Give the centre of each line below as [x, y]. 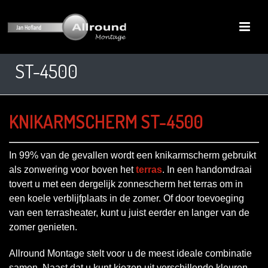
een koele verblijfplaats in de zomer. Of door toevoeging [127, 198]
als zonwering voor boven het [72, 169]
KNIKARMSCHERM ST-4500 [106, 121]
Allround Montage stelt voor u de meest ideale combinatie [130, 253]
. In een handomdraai [207, 169]
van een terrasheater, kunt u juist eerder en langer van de [129, 212]
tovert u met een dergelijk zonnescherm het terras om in [126, 184]
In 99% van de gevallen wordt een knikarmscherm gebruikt [133, 155]
